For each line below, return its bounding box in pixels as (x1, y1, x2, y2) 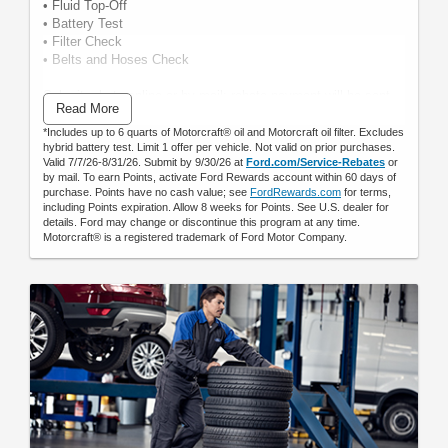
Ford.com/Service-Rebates (246, 155, 385, 168)
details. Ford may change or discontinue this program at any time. (43, 215, 360, 228)
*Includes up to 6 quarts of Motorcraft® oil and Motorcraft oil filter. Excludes (43, 125, 404, 138)
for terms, (341, 185, 391, 198)
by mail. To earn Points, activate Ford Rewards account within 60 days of (43, 170, 396, 183)
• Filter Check (43, 33, 122, 49)
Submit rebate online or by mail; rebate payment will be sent (43, 87, 390, 103)
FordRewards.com (250, 185, 341, 198)
